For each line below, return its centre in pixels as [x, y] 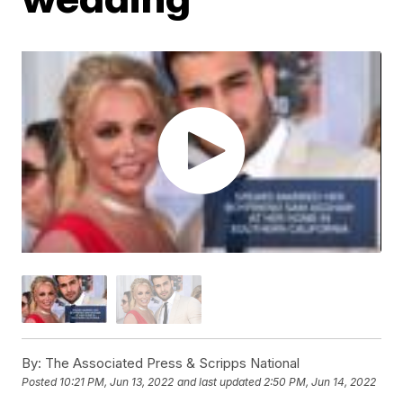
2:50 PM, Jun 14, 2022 [320, 382]
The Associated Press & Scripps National [171, 363]
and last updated [219, 382]
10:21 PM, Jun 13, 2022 [117, 382]
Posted [41, 382]
